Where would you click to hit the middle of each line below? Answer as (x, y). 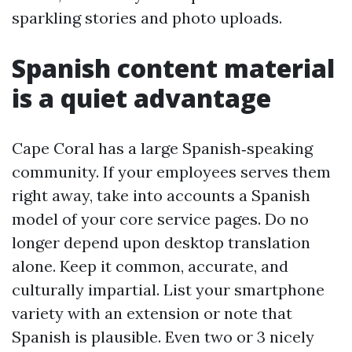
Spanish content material (173, 68)
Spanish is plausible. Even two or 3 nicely (163, 337)
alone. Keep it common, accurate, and (150, 266)
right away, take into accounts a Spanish (161, 195)
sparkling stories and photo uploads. (147, 18)
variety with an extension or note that (152, 313)
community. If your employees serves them (171, 172)
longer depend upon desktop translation (161, 242)
